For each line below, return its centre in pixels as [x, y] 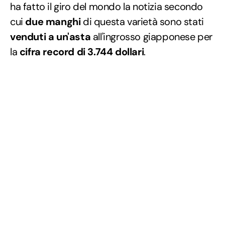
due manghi [52, 21]
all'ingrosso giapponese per [152, 36]
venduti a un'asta [50, 36]
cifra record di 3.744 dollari [82, 51]
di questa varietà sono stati [142, 21]
